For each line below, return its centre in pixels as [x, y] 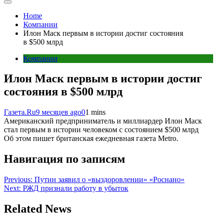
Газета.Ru [20, 112]
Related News [38, 209]
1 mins [95, 112]
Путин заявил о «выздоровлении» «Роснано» [109, 180]
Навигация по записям [64, 159]
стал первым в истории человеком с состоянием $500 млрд [101, 130]
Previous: [18, 180]
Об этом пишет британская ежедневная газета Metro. [91, 139]
